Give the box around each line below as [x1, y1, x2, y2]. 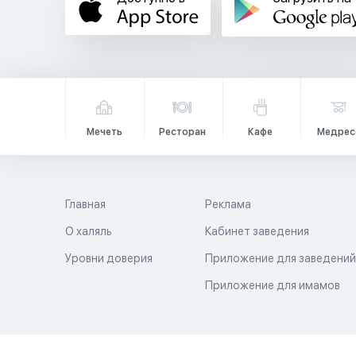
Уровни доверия [65, 252, 153, 265]
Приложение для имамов [205, 279, 341, 292]
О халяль [65, 225, 112, 238]
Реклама [205, 198, 252, 211]
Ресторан [158, 126, 206, 137]
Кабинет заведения [205, 225, 310, 238]
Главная [65, 198, 106, 211]
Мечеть [86, 126, 122, 137]
